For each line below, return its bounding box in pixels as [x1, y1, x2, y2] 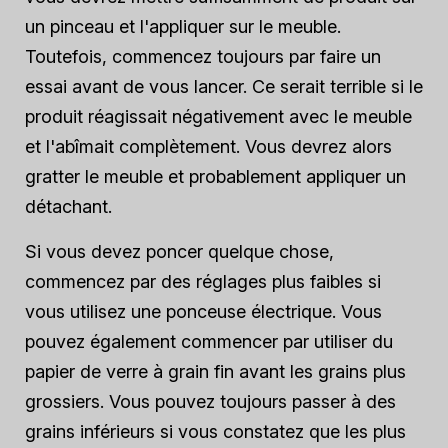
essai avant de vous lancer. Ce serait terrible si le [25, 76, 423, 97]
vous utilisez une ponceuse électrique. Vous [25, 301, 382, 322]
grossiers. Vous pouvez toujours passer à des [25, 391, 396, 412]
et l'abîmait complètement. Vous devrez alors [25, 136, 392, 157]
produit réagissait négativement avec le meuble [25, 106, 412, 127]
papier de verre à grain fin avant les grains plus [25, 361, 406, 382]
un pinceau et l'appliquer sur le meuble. [25, 16, 341, 37]
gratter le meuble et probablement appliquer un [25, 166, 406, 187]
